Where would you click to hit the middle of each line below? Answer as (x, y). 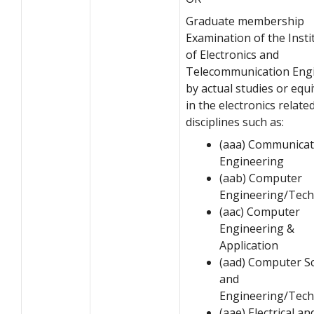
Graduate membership (245, 21)
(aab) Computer (261, 178)
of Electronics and (232, 54)
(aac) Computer (260, 211)
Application (249, 245)
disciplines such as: (235, 122)
